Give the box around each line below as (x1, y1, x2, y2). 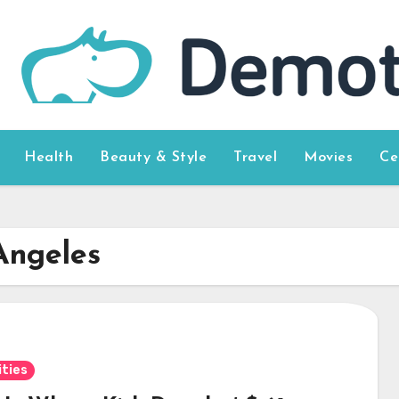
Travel (233, 151, 278, 165)
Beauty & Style (100, 151, 208, 165)
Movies (304, 151, 354, 165)
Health (24, 151, 74, 165)
